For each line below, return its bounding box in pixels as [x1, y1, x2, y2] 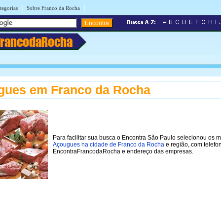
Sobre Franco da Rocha [27, 5, 80, 11]
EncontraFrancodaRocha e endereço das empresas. [53, 147, 193, 155]
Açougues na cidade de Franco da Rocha [53, 141, 164, 148]
